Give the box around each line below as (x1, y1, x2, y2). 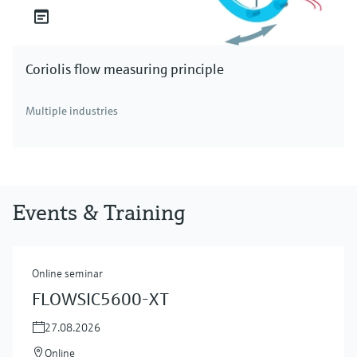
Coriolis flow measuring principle (25, 59, 224, 78)
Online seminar (32, 265, 103, 280)
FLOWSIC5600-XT (32, 288, 169, 310)
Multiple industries (25, 103, 118, 118)
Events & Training (13, 198, 186, 226)
